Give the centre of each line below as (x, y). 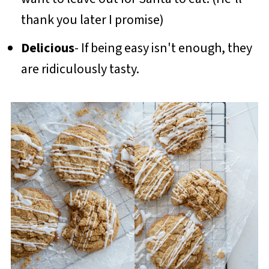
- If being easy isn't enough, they (163, 48)
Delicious (47, 48)
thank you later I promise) (92, 20)
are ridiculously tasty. (81, 69)
